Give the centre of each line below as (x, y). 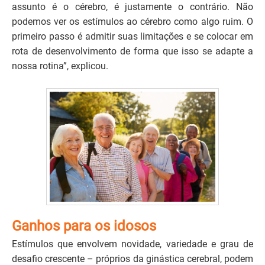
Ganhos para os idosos (84, 226)
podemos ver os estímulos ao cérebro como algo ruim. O (132, 21)
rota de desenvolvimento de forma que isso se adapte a (132, 51)
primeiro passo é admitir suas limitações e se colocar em (132, 36)
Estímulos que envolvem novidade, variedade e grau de (132, 244)
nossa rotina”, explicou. (60, 66)
